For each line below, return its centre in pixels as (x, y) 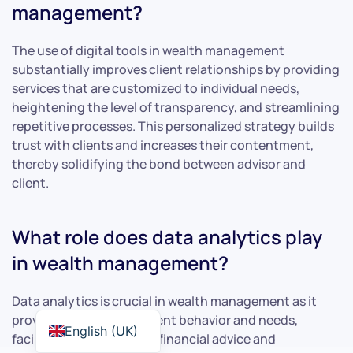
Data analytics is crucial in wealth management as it (164, 301)
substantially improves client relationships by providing (176, 69)
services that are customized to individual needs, (156, 88)
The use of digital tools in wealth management (148, 50)
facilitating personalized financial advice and (144, 338)
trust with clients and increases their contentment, (163, 145)
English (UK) (101, 331)
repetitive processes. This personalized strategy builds (173, 126)
